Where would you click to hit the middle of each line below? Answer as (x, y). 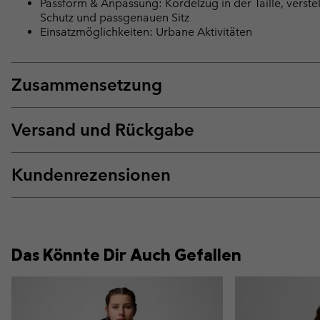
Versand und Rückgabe (103, 130)
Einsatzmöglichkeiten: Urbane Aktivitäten (146, 32)
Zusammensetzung (87, 85)
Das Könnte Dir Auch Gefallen (126, 255)
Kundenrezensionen (91, 175)
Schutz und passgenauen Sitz (115, 18)
